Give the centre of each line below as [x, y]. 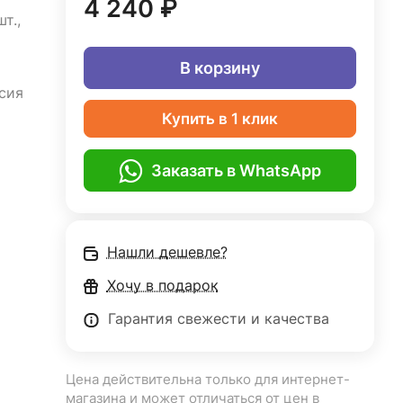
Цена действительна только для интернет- [207, 380]
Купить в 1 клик [219, 119]
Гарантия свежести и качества [218, 319]
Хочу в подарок [162, 286]
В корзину [219, 67]
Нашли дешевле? [167, 252]
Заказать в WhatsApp [236, 170]
